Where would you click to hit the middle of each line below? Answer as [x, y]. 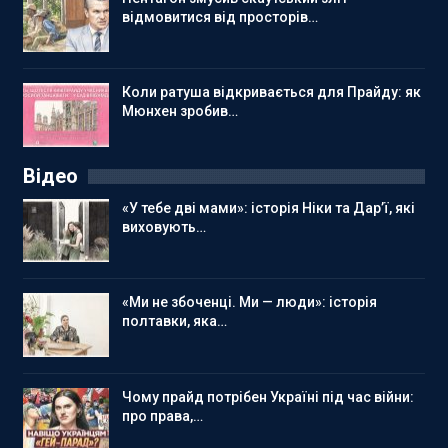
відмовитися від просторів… [220, 16]
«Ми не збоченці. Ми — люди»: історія [249, 302]
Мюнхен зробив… [180, 111]
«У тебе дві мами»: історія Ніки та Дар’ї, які [268, 207]
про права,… [162, 415]
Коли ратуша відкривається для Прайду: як [271, 92]
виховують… [164, 226]
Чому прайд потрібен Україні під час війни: [268, 396]
